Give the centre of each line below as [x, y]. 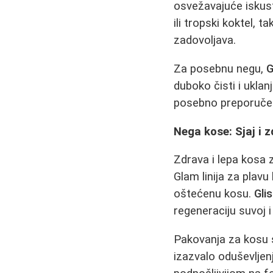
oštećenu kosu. [214, 194]
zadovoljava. [205, 41]
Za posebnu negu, [220, 69]
